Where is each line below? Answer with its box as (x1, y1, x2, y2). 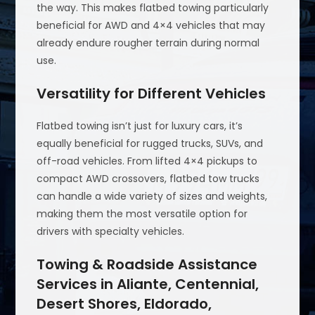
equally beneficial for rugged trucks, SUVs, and (37, 136, 264, 151)
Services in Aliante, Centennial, (37, 274, 259, 295)
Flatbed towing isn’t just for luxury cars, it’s (37, 119, 243, 134)
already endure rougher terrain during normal (37, 36, 260, 51)
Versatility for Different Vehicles (37, 84, 266, 104)
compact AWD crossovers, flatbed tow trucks (37, 172, 260, 186)
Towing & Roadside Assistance (37, 255, 258, 275)
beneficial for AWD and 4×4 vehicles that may (37, 18, 266, 33)
